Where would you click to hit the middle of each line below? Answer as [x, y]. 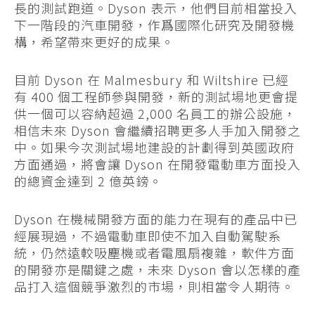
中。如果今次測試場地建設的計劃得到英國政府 [154, 147]
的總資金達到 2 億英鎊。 [88, 181]
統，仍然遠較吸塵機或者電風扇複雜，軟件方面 [154, 253]
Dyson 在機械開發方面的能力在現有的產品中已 [156, 219]
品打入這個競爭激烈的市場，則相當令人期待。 [154, 287]
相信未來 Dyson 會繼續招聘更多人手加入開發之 [157, 130]
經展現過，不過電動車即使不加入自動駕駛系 [148, 236]
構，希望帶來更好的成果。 [94, 42]
